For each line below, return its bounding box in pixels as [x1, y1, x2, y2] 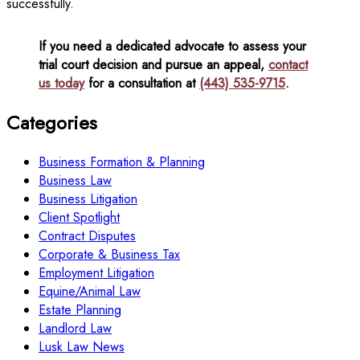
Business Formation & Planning [39, 152, 205, 171]
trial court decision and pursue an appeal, [39, 55, 268, 74]
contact [268, 55, 308, 74]
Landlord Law [39, 318, 112, 337]
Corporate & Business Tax [39, 244, 180, 264]
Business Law [39, 170, 112, 190]
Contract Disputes [39, 226, 136, 245]
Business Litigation [39, 189, 137, 208]
